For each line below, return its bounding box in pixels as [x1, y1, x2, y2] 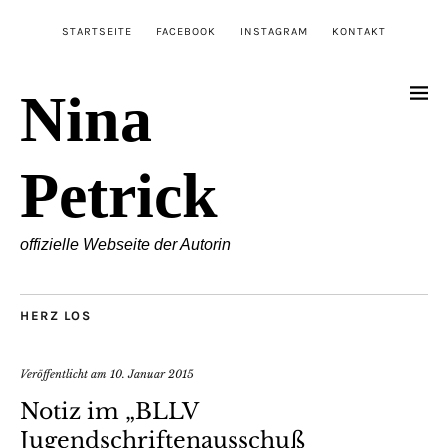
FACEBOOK [156, 25, 216, 38]
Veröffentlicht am [20, 367, 110, 381]
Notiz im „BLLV [20, 398, 198, 425]
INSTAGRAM [240, 25, 308, 38]
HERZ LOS [20, 308, 91, 323]
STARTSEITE [62, 25, 132, 38]
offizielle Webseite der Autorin [20, 236, 231, 253]
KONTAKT [332, 25, 386, 38]
